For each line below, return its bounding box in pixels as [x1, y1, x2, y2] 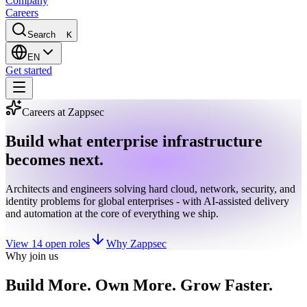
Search [27, 29, 56, 40]
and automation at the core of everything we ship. [5, 207, 219, 219]
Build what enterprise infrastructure [5, 132, 262, 150]
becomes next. [5, 150, 103, 169]
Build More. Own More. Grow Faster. [5, 275, 273, 294]
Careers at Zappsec [22, 106, 104, 118]
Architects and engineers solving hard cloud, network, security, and [5, 182, 295, 195]
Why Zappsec [106, 237, 167, 249]
